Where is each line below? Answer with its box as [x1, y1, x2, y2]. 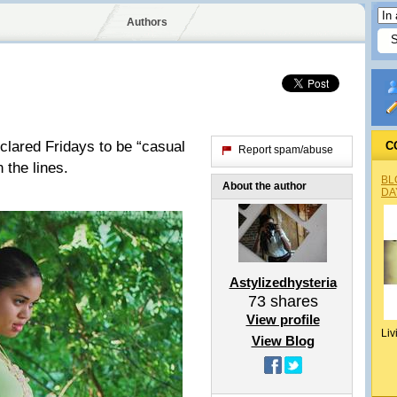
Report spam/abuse [238, 144, 333, 156]
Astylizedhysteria [229, 275, 337, 290]
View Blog [251, 333, 315, 348]
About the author [222, 180, 307, 192]
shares [265, 292, 318, 310]
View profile [245, 312, 320, 327]
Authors [126, 16, 167, 28]
